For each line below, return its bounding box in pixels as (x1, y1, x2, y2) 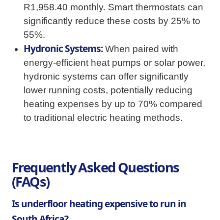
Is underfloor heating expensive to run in (12, 197, 186, 211)
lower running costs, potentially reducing (24, 85, 192, 96)
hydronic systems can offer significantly (24, 71, 189, 82)
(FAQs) (12, 172, 50, 191)
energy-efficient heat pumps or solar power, (24, 57, 205, 68)
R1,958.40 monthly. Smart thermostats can (24, 2, 203, 13)
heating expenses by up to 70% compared (24, 99, 202, 110)
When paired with (103, 44, 178, 55)
